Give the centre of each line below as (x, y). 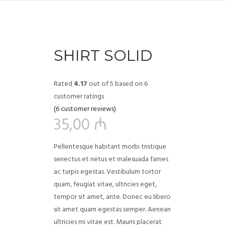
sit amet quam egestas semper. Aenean (112, 210)
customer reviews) (87, 109)
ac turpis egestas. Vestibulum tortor (107, 172)
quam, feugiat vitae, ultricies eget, (105, 185)
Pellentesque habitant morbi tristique (110, 147)
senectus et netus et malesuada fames (111, 159)
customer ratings (79, 97)
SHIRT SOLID (103, 55)
